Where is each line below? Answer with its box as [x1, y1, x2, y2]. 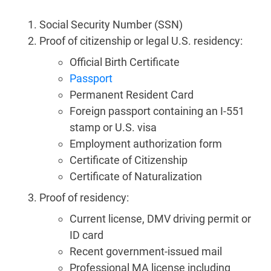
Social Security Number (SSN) [39, 18, 183, 31]
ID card [70, 229, 103, 242]
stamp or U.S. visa [70, 121, 157, 134]
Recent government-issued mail [70, 245, 222, 258]
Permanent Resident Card [70, 88, 194, 102]
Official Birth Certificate [70, 56, 180, 69]
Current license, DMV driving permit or [70, 212, 251, 226]
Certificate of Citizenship [70, 154, 188, 167]
